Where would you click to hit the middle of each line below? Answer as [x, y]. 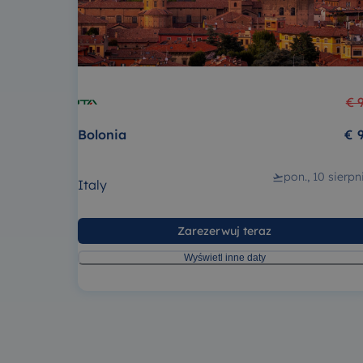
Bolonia [102, 135]
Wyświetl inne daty [224, 257]
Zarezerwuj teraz [225, 231]
